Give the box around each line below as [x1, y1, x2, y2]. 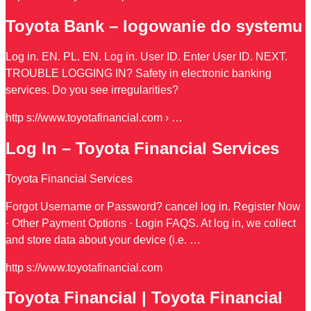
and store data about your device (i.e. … [6, 233, 201, 246]
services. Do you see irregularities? [6, 83, 178, 96]
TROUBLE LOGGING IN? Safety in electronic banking [6, 67, 271, 79]
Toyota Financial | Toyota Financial [6, 288, 283, 308]
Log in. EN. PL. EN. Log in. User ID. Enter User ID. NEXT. [6, 50, 287, 62]
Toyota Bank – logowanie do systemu [6, 16, 303, 35]
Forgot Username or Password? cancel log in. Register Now [6, 200, 301, 212]
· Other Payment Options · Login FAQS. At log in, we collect [6, 217, 296, 229]
